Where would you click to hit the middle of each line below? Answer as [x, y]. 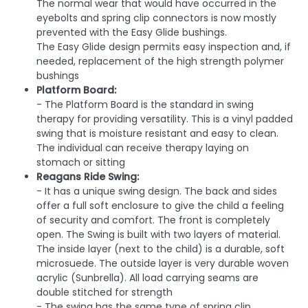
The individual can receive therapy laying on [143, 148]
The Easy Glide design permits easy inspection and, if [164, 47]
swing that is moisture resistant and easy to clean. [157, 134]
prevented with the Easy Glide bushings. [132, 33]
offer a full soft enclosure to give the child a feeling [160, 206]
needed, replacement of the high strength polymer [160, 62]
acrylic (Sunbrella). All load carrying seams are [147, 278]
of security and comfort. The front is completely [153, 220]
